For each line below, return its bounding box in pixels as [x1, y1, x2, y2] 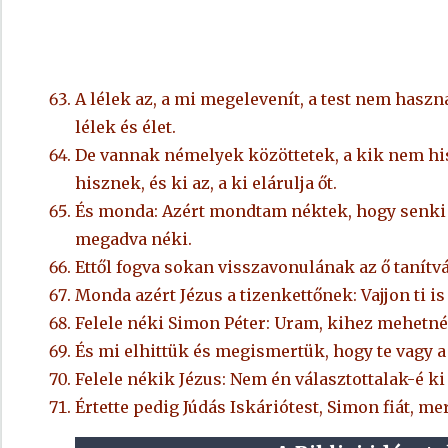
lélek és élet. [74, 117, 176, 138]
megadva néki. [74, 229, 192, 250]
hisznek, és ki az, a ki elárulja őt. [74, 173, 337, 194]
